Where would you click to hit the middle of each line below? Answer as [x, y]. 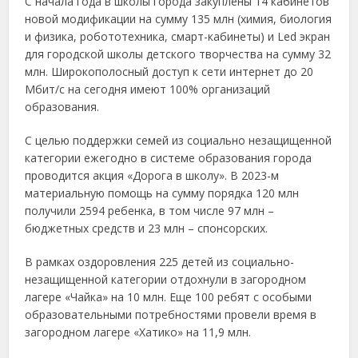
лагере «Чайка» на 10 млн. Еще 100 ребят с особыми [169, 296]
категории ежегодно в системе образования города [169, 157]
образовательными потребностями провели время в [171, 314]
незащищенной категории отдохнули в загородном [166, 279]
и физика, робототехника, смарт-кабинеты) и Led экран [178, 36]
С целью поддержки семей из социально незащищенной [179, 140]
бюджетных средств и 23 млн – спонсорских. [147, 228]
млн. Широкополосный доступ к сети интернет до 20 [169, 71]
